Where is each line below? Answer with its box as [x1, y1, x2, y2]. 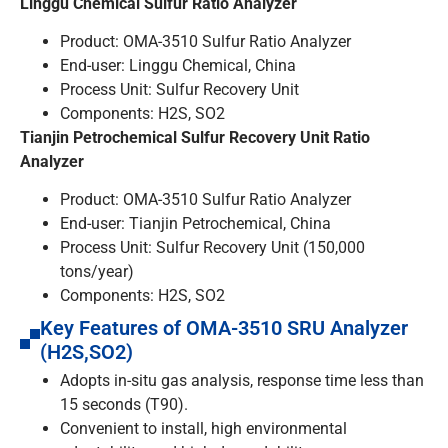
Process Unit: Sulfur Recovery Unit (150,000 [60, 238, 365, 258]
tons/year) [60, 262, 134, 282]
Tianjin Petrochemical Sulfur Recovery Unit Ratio [20, 127, 370, 147]
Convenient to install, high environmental [60, 419, 347, 439]
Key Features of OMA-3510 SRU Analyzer [40, 316, 408, 341]
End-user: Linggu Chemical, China [60, 55, 296, 75]
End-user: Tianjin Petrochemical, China [60, 214, 331, 234]
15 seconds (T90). [60, 395, 188, 415]
